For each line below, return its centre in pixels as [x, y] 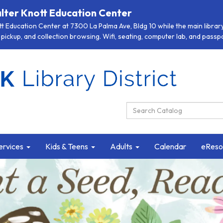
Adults [121, 146]
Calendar [170, 146]
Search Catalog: [157, 108]
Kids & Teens [67, 146]
